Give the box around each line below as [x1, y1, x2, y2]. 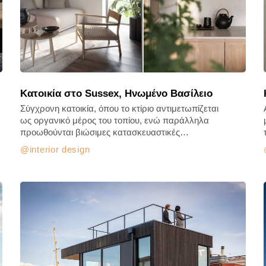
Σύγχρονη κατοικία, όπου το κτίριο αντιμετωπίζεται [20, 103, 218, 113]
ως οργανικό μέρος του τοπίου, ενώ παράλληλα [20, 115, 209, 125]
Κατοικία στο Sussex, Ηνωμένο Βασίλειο [20, 88, 213, 99]
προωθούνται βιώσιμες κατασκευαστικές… [20, 127, 189, 137]
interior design [29, 144, 90, 154]
